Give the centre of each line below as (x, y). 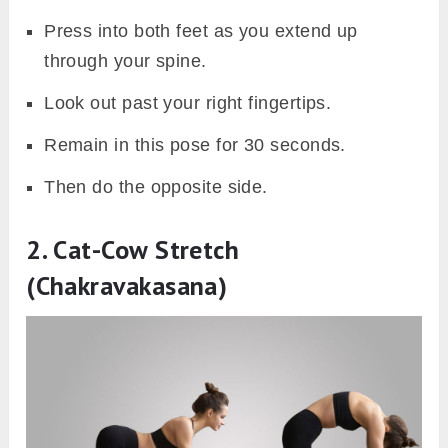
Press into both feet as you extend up (201, 31)
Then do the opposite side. (156, 187)
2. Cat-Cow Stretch (133, 250)
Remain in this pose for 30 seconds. (195, 145)
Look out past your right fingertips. (188, 103)
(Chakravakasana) (127, 286)
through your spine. (125, 61)
